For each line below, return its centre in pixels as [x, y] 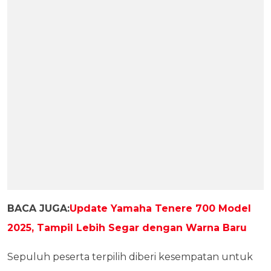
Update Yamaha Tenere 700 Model [160, 208]
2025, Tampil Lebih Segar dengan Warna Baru [127, 228]
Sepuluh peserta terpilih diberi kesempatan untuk [130, 257]
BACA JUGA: [38, 208]
